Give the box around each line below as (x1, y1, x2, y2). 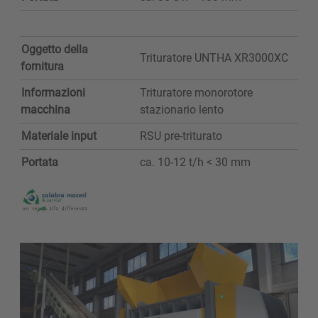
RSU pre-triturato (140, 129, 225, 143)
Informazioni (21, 86, 85, 100)
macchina (21, 103, 74, 117)
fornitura (21, 60, 65, 74)
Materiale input (21, 129, 97, 143)
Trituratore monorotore (140, 86, 253, 100)
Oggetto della (21, 43, 88, 57)
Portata (21, 155, 58, 170)
